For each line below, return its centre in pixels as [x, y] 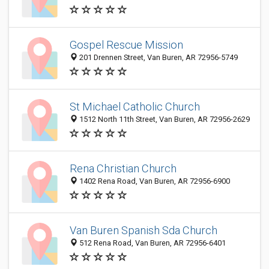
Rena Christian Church [123, 169]
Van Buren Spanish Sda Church [144, 231]
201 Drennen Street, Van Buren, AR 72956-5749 [158, 58]
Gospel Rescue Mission [126, 45]
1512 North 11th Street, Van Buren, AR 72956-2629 [164, 119]
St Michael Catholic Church [135, 107]
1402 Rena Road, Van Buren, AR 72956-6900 [154, 181]
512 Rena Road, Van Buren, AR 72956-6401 [152, 243]
